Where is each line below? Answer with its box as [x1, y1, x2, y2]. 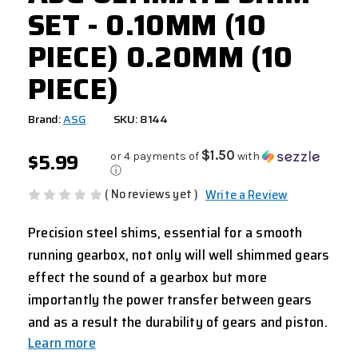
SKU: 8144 [113, 110, 169, 129]
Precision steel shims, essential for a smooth [28, 221, 303, 244]
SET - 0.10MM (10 [28, 2, 267, 49]
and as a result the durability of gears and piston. [28, 310, 328, 333]
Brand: [28, 110, 62, 129]
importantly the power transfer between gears [28, 288, 312, 311]
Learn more [28, 331, 96, 354]
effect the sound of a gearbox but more [28, 265, 268, 288]
